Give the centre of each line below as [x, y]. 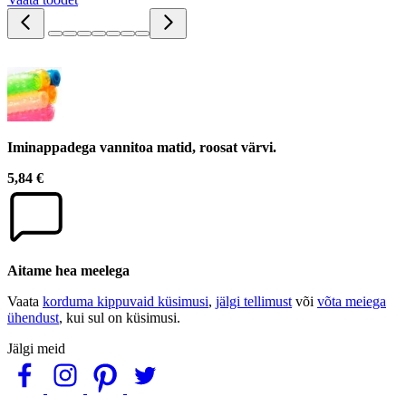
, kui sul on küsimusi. [120, 317]
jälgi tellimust [254, 301]
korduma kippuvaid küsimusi [126, 301]
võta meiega [352, 301]
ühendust [33, 317]
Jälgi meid [36, 348]
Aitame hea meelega [68, 270]
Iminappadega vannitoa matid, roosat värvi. [142, 147]
